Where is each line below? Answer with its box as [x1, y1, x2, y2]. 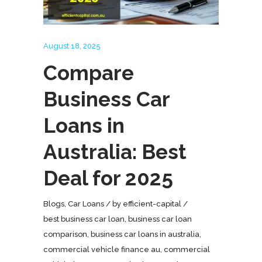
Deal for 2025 [43, 166, 173, 190]
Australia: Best [43, 139, 187, 164]
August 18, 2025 [43, 41, 101, 50]
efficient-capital [123, 199, 181, 208]
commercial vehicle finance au [43, 244, 160, 254]
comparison [43, 229, 87, 239]
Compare [43, 60, 134, 85]
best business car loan [43, 214, 125, 223]
